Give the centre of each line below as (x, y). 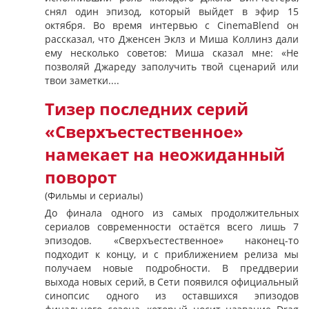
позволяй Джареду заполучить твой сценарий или (172, 67)
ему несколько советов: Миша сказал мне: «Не (172, 53)
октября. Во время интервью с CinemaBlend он (172, 25)
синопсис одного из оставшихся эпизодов (172, 296)
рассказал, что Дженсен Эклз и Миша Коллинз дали (172, 39)
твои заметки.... (82, 80)
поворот (81, 177)
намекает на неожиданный (165, 154)
